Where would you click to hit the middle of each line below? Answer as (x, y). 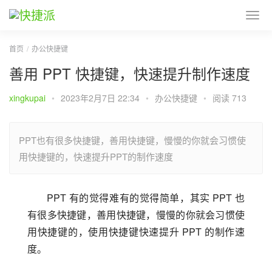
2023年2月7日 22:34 (101, 98)
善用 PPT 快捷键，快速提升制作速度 (130, 73)
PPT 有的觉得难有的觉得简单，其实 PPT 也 (146, 198)
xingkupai (27, 98)
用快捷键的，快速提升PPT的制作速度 (96, 156)
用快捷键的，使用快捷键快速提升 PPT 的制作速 (136, 232)
